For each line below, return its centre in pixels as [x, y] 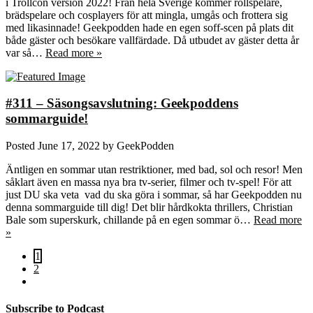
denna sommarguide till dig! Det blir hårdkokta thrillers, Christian [149, 208]
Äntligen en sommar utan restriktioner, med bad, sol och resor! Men [154, 170]
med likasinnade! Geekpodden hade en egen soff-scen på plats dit [150, 27]
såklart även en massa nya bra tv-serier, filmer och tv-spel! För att [148, 182]
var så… [26, 52]
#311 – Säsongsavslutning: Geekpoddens [122, 103]
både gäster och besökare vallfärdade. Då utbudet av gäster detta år [152, 40]
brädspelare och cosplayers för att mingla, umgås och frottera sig [147, 15]
